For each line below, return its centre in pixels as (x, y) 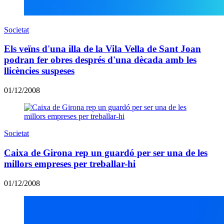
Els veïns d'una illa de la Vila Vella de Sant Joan (102, 49)
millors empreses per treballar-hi (70, 163)
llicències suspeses (39, 71)
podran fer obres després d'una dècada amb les (100, 60)
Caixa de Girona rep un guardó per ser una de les (106, 152)
